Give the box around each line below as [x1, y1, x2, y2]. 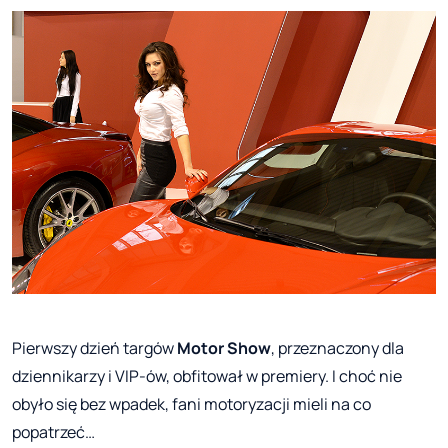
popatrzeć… [12, 420, 95, 443]
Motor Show [177, 336, 271, 359]
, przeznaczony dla [271, 336, 404, 359]
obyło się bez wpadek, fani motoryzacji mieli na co [12, 392, 371, 415]
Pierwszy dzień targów [12, 336, 177, 359]
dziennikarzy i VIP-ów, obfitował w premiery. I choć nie [12, 364, 402, 387]
